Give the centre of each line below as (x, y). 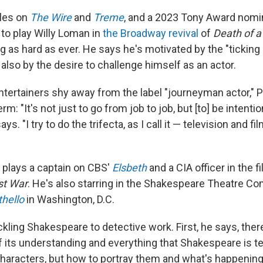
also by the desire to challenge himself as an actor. (119, 65)
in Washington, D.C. (69, 200)
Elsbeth (129, 168)
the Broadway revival (151, 33)
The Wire (51, 18)
